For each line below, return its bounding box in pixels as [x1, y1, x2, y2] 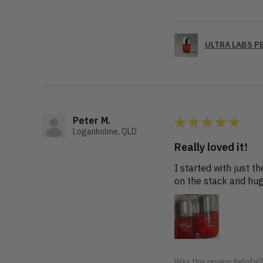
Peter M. [73, 114, 110, 126]
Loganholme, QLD [73, 126, 137, 137]
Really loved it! [174, 140, 248, 154]
